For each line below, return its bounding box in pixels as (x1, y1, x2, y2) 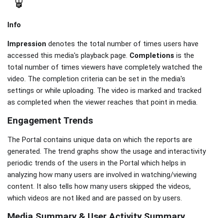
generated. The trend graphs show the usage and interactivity (7, 146, 206, 156)
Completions (129, 51, 174, 60)
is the (174, 51, 194, 60)
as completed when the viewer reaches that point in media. (7, 97, 198, 107)
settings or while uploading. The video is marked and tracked (7, 86, 201, 95)
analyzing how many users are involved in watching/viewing (7, 170, 197, 179)
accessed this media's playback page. (7, 51, 129, 60)
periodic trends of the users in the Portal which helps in (7, 158, 186, 167)
